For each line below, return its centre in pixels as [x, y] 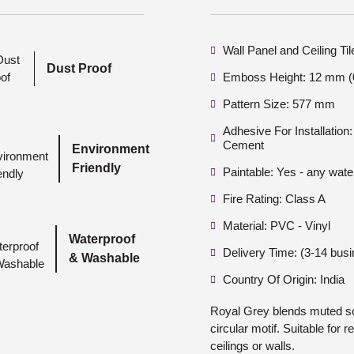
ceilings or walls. [252, 345]
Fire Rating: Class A [274, 198]
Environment [110, 149]
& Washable [104, 258]
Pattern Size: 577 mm [279, 104]
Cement [243, 145]
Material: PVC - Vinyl [277, 225]
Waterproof [102, 239]
